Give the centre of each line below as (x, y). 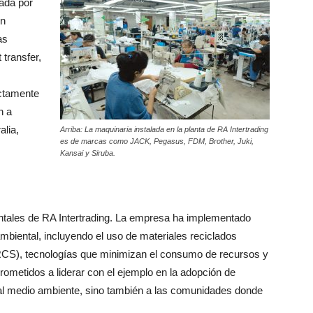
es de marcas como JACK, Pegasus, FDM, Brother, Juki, (157, 141)
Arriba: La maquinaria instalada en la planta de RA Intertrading (164, 129)
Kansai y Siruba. (88, 153)
